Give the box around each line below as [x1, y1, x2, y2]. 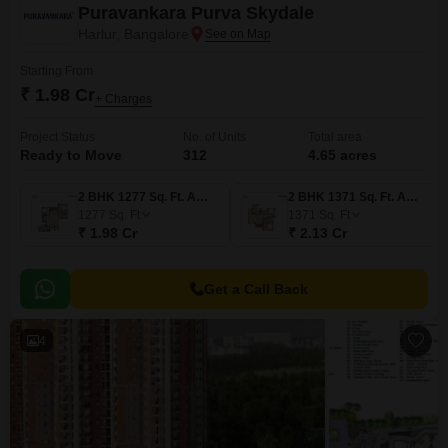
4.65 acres [307, 147, 377, 163]
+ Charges [95, 92, 152, 106]
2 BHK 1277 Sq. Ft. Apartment [196, 190, 208, 204]
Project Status [20, 130, 95, 144]
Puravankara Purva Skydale [78, 3, 314, 23]
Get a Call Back [204, 281, 308, 297]
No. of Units [183, 130, 247, 144]
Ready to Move [20, 147, 122, 163]
